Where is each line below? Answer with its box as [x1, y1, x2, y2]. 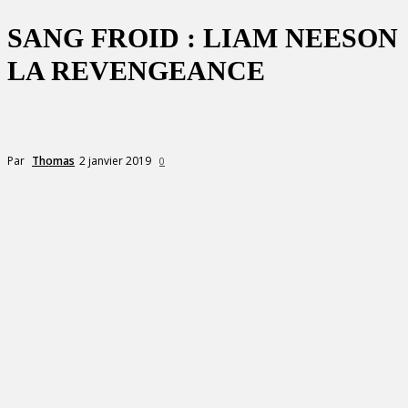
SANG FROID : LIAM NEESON [7, 23, 398, 53]
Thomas [32, 152, 75, 168]
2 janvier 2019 [79, 152, 151, 168]
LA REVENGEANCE [7, 56, 265, 86]
